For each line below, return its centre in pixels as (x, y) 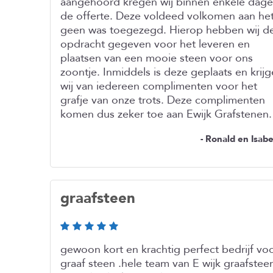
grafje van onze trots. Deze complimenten (163, 100)
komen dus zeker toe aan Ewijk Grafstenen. (166, 114)
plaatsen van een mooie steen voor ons (157, 58)
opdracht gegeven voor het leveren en (155, 44)
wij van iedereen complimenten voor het (159, 86)
